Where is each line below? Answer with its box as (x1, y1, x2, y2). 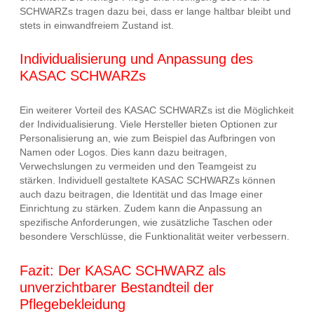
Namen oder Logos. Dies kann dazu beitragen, (20, 146, 227, 158)
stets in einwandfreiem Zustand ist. (20, 19, 174, 31)
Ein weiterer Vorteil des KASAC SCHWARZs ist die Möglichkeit (20, 104, 294, 116)
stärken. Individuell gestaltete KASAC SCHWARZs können (20, 175, 275, 186)
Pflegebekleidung (20, 296, 125, 312)
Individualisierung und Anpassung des (20, 51, 253, 67)
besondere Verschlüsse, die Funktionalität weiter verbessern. (20, 231, 289, 243)
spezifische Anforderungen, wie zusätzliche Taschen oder (20, 217, 273, 228)
